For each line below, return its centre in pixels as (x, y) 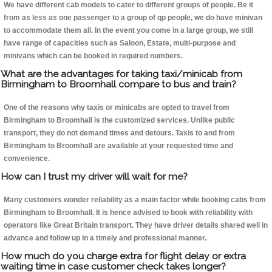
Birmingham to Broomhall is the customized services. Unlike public (119, 121)
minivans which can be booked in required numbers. (93, 56)
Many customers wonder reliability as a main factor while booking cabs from (135, 200)
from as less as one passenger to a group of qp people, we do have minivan (133, 18)
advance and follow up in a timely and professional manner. (105, 238)
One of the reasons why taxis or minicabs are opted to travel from (117, 108)
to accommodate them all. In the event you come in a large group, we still (128, 31)
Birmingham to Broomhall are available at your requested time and (118, 146)
